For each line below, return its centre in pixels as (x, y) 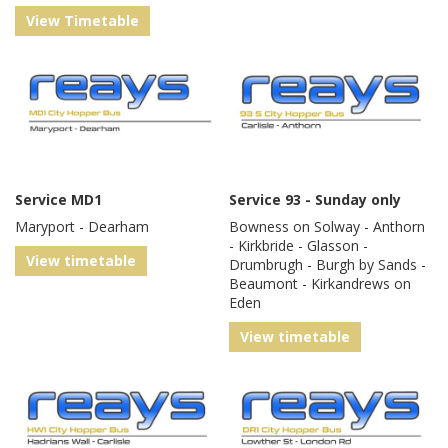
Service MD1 (58, 200)
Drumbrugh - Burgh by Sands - (327, 265)
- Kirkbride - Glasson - (298, 246)
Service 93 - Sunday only (315, 200)
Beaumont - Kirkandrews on (320, 284)
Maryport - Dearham (82, 227)
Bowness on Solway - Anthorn (327, 227)
